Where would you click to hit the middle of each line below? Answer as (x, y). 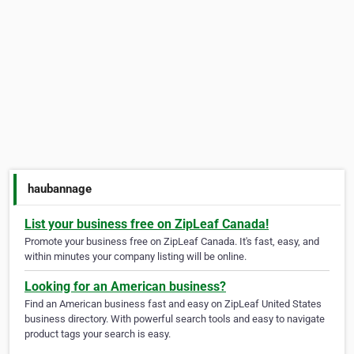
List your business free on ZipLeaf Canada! (147, 224)
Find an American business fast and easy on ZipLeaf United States (173, 304)
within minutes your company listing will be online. (136, 257)
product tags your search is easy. (98, 334)
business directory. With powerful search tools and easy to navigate (175, 319)
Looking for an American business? (125, 287)
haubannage (60, 188)
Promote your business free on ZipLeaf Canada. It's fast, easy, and (172, 242)
